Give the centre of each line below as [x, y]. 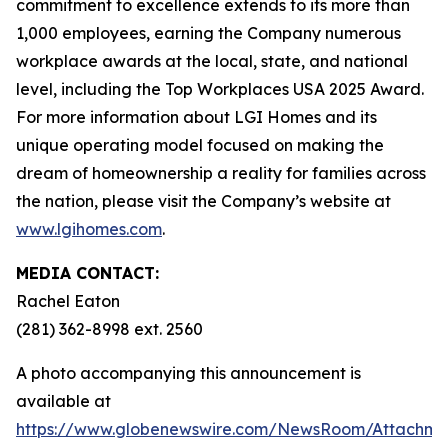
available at [63, 401]
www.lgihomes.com [89, 229]
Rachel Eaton [68, 301]
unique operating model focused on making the [200, 145]
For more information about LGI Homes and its [196, 117]
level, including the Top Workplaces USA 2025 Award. [220, 89]
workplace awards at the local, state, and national [212, 61]
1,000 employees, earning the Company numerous [208, 33]
